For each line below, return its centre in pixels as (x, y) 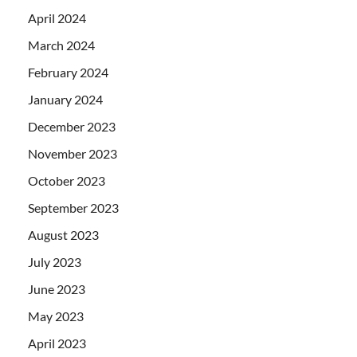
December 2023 (72, 126)
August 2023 (63, 234)
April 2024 (57, 18)
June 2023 (57, 288)
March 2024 (61, 45)
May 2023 (56, 316)
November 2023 (73, 153)
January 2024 (65, 99)
